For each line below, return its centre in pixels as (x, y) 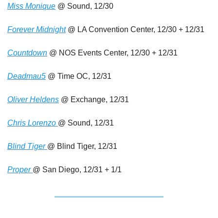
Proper (20, 170)
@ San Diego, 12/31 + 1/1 (77, 170)
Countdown (27, 53)
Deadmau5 (27, 76)
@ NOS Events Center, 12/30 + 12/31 (112, 53)
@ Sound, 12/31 (86, 123)
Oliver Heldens (33, 100)
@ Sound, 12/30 (84, 6)
